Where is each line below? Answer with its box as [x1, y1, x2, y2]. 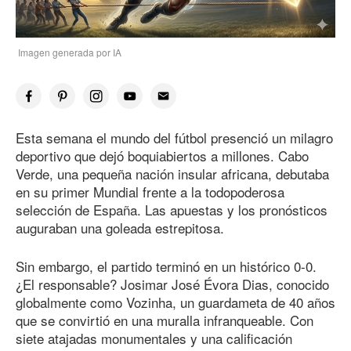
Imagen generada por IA [16, 45, 121, 59]
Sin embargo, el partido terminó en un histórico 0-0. [16, 255, 317, 276]
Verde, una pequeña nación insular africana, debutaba [16, 164, 329, 183]
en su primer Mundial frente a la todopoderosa [16, 182, 284, 201]
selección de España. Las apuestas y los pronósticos [16, 200, 327, 219]
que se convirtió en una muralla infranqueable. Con [16, 309, 313, 330]
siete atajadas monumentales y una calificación [16, 327, 292, 348]
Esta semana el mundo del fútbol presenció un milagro [16, 128, 333, 147]
